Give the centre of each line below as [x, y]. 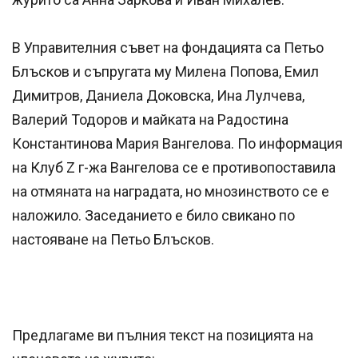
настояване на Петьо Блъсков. [115, 240]
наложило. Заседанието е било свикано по [153, 216]
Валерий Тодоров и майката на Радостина [150, 120]
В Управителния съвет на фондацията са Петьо [168, 48]
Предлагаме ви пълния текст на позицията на [163, 336]
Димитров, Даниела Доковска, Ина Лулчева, [158, 96]
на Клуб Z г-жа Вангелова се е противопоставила [174, 168]
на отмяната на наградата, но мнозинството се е [171, 192]
